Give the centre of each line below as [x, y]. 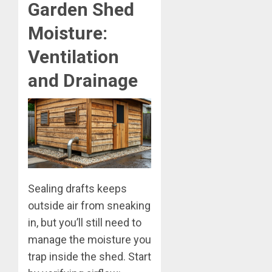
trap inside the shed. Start [90, 256]
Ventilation [73, 57]
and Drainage [83, 81]
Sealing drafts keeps [77, 188]
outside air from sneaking [89, 205]
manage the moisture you [90, 239]
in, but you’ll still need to [85, 222]
